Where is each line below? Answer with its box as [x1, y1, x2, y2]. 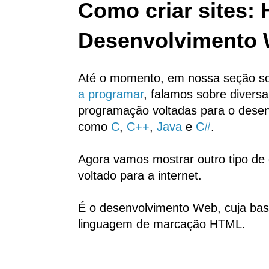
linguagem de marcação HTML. [78, 217, 246, 231]
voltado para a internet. [78, 169, 202, 183]
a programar [78, 88, 144, 101]
